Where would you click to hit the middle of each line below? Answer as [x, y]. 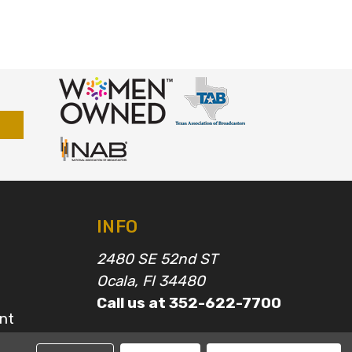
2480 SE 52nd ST [157, 258]
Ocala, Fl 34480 [151, 280]
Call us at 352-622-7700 [189, 302]
